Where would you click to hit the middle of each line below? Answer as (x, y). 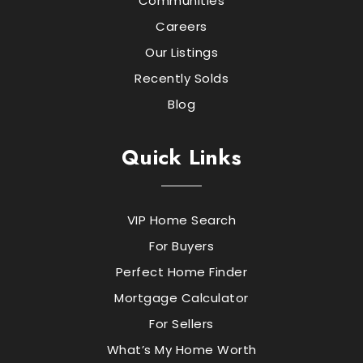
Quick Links (181, 158)
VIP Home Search (181, 220)
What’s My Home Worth (181, 350)
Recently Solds (181, 79)
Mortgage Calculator (181, 298)
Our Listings (181, 53)
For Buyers (181, 246)
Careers (181, 27)
